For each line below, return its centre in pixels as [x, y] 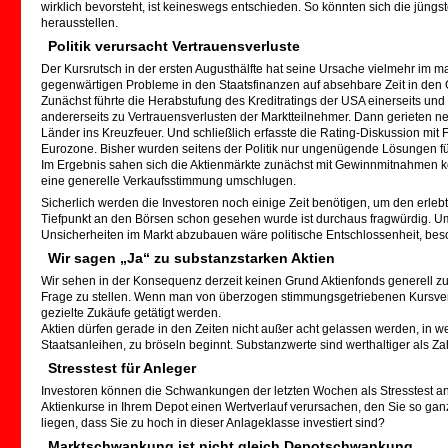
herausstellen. [79, 23]
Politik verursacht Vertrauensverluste [174, 46]
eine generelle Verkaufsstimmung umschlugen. [168, 181]
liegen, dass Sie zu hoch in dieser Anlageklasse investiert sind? [213, 423]
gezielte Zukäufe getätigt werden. [131, 313]
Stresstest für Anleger [122, 368]
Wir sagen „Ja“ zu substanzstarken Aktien [191, 258]
